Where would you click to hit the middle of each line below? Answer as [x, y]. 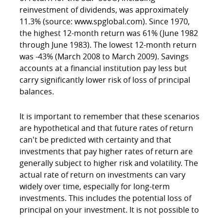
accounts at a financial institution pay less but [103, 68]
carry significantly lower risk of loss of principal [105, 80]
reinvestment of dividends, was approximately [104, 10]
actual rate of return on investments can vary [102, 175]
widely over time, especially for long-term [95, 187]
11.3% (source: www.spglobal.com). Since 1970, [105, 22]
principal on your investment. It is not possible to [109, 210]
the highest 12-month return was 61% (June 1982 [109, 33]
